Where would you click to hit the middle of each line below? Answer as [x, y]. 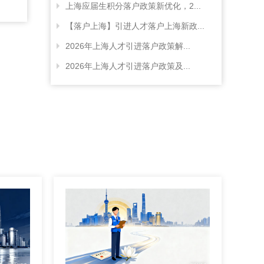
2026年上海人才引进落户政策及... [128, 66]
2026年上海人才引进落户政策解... [128, 46]
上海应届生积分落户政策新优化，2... [133, 6]
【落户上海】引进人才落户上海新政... [135, 26]
